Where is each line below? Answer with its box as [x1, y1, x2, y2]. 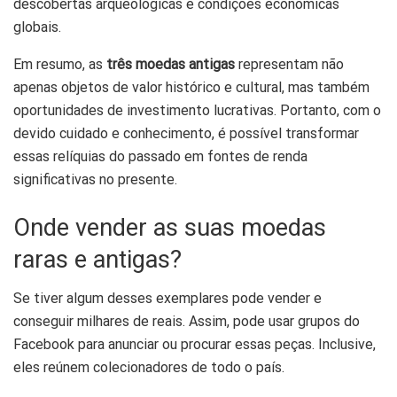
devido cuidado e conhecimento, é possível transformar [13, 124, 359, 142]
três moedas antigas [106, 55, 235, 73]
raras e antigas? [13, 241, 182, 277]
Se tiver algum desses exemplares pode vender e [13, 290, 322, 307]
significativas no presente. [13, 170, 177, 188]
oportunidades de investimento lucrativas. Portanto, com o [13, 101, 381, 119]
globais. [13, 18, 61, 35]
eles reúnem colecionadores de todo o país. [13, 359, 284, 377]
